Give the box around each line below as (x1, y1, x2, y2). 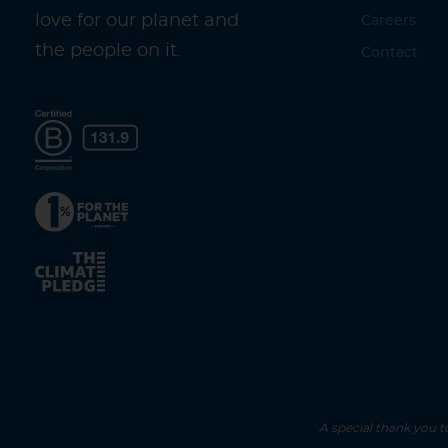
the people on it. (35, 41, 181, 60)
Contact (361, 46, 419, 61)
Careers (361, 14, 417, 29)
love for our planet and (35, 11, 239, 30)
